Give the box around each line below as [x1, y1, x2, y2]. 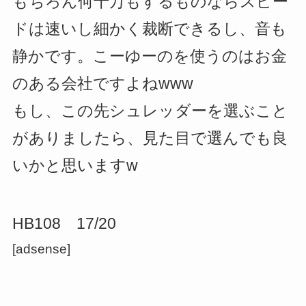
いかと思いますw [12, 157, 138, 175]
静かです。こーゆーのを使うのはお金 [12, 48, 287, 66]
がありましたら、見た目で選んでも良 [12, 130, 288, 148]
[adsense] [12, 242, 70, 257]
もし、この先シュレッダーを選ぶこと [12, 102, 288, 120]
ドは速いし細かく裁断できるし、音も [12, 20, 287, 38]
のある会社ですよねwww [12, 75, 193, 93]
